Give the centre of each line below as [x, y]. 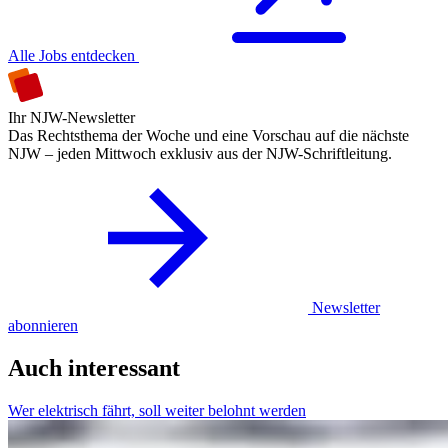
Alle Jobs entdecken [73, 56]
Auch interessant [94, 368]
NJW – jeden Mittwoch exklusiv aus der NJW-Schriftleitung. [200, 154]
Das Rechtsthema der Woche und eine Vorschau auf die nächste [208, 136]
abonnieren [43, 326]
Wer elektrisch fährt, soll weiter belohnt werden [157, 411]
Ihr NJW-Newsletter [71, 118]
